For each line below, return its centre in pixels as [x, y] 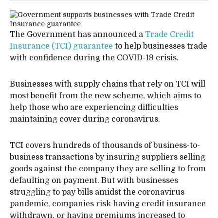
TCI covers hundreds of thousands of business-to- [105, 145]
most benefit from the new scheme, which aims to [105, 96]
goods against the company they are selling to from [108, 169]
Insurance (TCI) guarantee [61, 46]
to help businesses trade [160, 46]
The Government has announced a [77, 35]
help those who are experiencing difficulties [94, 108]
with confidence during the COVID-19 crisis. [94, 58]
